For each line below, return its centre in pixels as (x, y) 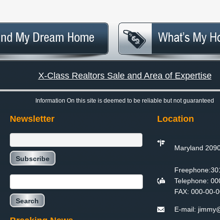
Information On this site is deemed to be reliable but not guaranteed (125, 100)
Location (176, 119)
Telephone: (192, 180)
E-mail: (186, 209)
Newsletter (32, 119)
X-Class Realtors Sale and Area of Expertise (125, 75)
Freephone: (192, 170)
